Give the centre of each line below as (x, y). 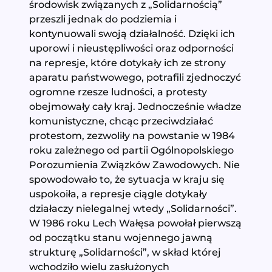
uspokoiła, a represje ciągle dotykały (118, 193)
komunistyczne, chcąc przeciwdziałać (121, 121)
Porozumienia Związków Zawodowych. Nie (135, 164)
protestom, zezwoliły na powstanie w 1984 (132, 135)
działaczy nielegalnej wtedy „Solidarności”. (133, 208)
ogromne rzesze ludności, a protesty (118, 91)
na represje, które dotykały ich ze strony (128, 62)
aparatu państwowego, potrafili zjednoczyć (135, 77)
